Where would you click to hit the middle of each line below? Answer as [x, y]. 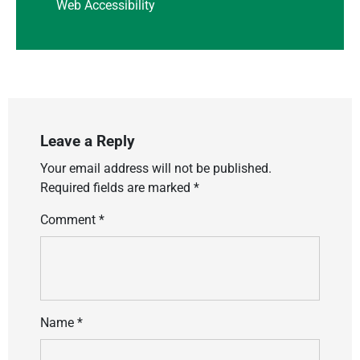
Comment [70, 219]
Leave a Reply [88, 141]
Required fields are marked [117, 187]
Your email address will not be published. [156, 168]
